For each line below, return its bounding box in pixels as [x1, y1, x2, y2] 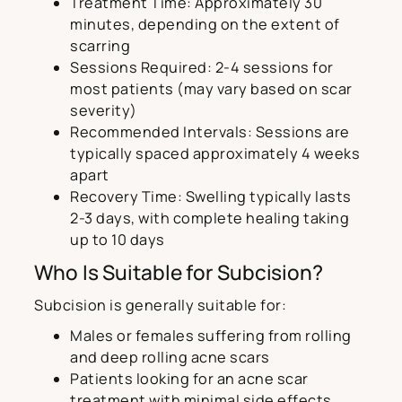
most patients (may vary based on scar [70, 79, 353, 100]
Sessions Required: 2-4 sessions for [70, 57, 334, 78]
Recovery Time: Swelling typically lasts [70, 187, 352, 207]
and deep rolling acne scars [70, 347, 270, 368]
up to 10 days [70, 230, 165, 250]
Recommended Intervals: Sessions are [70, 122, 350, 143]
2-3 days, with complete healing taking [70, 208, 349, 229]
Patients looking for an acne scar [70, 369, 309, 389]
